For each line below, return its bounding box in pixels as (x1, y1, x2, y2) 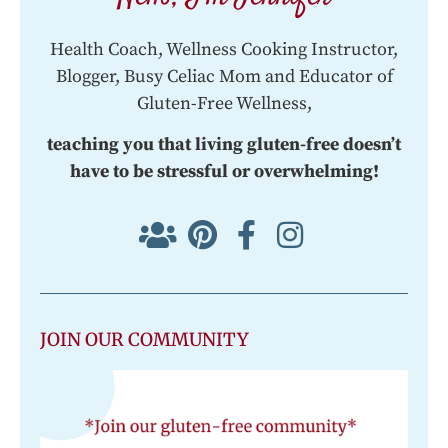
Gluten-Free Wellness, (136, 91, 312, 115)
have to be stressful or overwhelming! (69, 160, 379, 184)
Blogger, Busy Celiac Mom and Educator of (55, 64, 393, 88)
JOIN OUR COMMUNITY (40, 328, 249, 352)
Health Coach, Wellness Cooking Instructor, (50, 37, 398, 61)
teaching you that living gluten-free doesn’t (47, 133, 401, 157)
